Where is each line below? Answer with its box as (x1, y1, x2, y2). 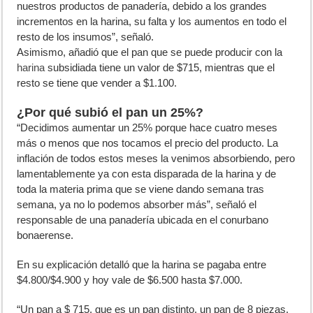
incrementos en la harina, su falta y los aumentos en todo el (17, 15, 287, 28)
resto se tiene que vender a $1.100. (17, 77, 177, 89)
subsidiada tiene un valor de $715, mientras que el (45, 61, 275, 74)
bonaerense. (17, 229, 74, 242)
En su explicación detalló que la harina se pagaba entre (17, 259, 267, 271)
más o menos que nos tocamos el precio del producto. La (17, 137, 279, 150)
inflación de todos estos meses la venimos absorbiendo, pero (17, 152, 296, 165)
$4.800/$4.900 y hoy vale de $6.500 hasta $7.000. (17, 274, 243, 286)
